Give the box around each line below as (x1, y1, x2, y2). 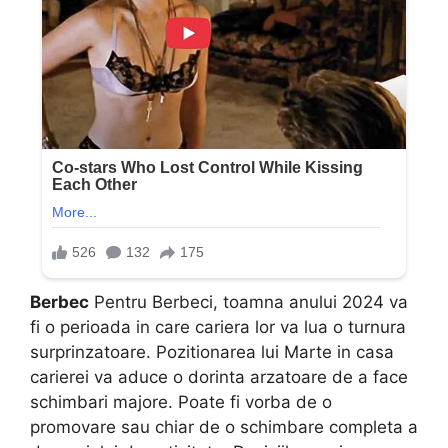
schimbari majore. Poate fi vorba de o (30, 391, 332, 412)
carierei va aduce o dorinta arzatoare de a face (30, 366, 408, 387)
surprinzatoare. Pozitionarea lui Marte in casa (30, 341, 394, 362)
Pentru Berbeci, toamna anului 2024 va (89, 291, 408, 312)
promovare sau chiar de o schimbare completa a (30, 416, 418, 437)
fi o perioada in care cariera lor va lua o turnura (30, 316, 406, 337)
